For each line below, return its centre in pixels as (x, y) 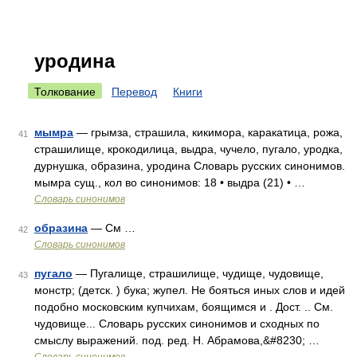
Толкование (65, 92)
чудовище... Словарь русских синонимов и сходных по (177, 324)
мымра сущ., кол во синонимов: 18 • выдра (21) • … (170, 182)
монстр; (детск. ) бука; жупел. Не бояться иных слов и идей (190, 290)
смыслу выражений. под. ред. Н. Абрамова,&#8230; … (177, 340)
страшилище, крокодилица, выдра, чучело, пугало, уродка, (188, 149)
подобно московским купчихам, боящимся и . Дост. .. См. (184, 307)
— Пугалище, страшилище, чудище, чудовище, (198, 273)
